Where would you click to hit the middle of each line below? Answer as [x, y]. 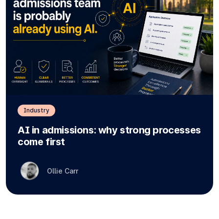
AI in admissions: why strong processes [109, 130]
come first [41, 142]
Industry [36, 110]
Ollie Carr [63, 171]
